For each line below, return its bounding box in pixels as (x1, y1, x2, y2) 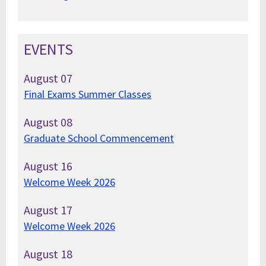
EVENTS (24, 39, 73, 59)
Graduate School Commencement (24, 131, 174, 145)
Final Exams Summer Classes (24, 87, 151, 101)
